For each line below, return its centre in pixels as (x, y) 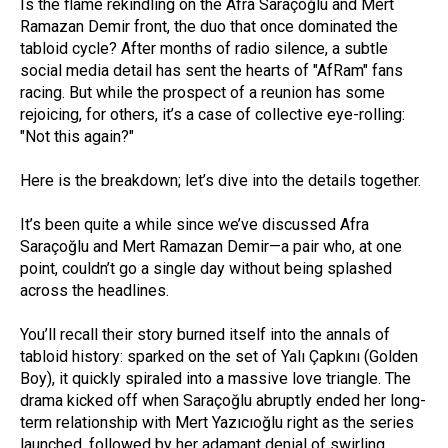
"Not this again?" (77, 136)
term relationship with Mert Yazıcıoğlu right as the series (217, 422)
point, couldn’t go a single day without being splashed (206, 268)
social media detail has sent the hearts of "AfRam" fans (211, 70)
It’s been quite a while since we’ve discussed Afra (194, 224)
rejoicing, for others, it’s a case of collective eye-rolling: (212, 114)
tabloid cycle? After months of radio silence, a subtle (204, 48)
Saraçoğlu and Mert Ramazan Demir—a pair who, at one (211, 246)
